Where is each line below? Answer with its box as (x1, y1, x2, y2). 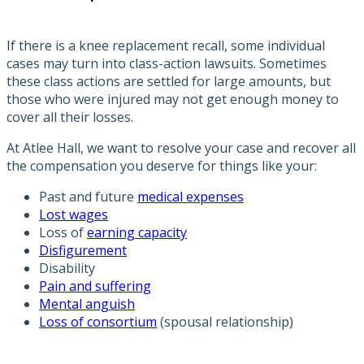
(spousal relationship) (157, 312, 293, 331)
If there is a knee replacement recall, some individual (6, 36, 325, 54)
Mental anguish (39, 294, 135, 313)
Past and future (39, 187, 137, 206)
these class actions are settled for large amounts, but (6, 71, 331, 90)
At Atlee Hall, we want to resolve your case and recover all (6, 138, 356, 157)
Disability (39, 258, 95, 277)
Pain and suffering (39, 276, 151, 295)
